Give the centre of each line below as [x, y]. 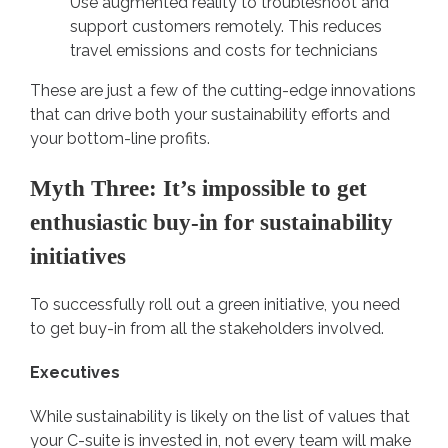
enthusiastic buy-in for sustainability [211, 222]
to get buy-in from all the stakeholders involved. [209, 329]
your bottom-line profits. [122, 139]
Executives [77, 373]
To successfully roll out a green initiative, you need [215, 305]
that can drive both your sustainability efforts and [210, 115]
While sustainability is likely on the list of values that [220, 417]
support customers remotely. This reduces [226, 27]
